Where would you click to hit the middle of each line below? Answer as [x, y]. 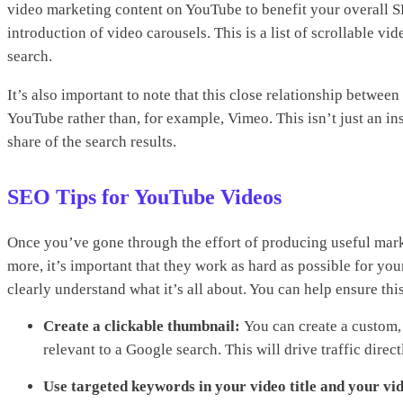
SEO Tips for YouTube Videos [144, 197]
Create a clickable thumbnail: [143, 326]
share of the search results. [92, 141]
